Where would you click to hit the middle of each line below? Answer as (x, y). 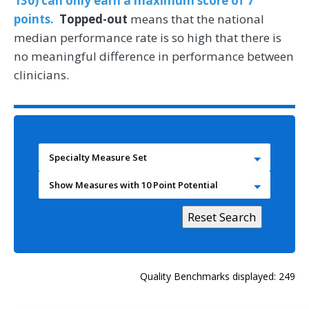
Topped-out (93, 19)
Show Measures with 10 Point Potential (133, 185)
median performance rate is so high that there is (148, 38)
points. (37, 19)
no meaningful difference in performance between (154, 57)
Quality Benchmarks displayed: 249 (218, 277)
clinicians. (41, 75)
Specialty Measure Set (98, 158)
